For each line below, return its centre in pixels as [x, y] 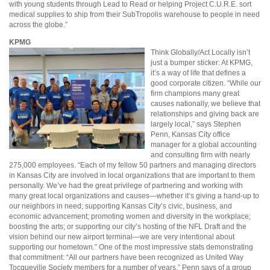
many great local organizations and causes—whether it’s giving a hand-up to [134, 196]
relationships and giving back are [205, 114]
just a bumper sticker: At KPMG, [202, 62]
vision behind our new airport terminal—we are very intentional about [122, 237]
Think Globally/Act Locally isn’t [200, 52]
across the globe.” [38, 24]
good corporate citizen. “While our [206, 83]
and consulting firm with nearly [200, 155]
